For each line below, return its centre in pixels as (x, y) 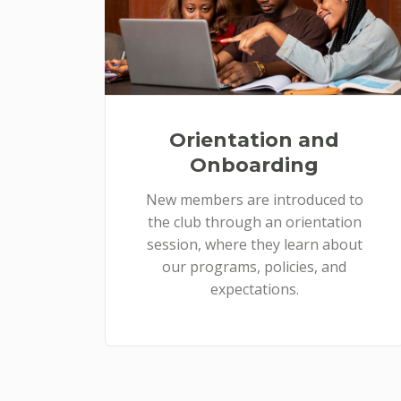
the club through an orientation (254, 222)
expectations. (254, 289)
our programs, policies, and (254, 266)
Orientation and (254, 140)
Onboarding (254, 165)
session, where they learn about (254, 244)
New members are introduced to (254, 199)
